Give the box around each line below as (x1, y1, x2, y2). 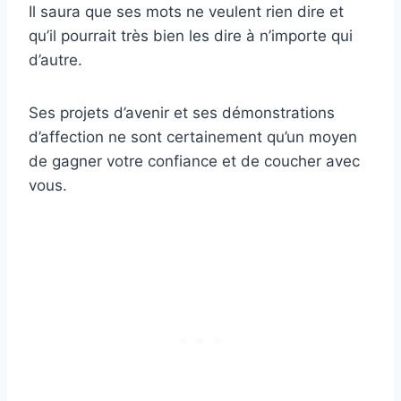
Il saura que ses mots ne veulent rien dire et (29, 2, 344, 21)
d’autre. (29, 50, 82, 69)
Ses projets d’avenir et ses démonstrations (29, 103, 335, 122)
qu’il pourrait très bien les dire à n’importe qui (29, 26, 353, 45)
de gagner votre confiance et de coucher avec (29, 151, 360, 170)
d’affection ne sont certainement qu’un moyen (29, 127, 357, 146)
